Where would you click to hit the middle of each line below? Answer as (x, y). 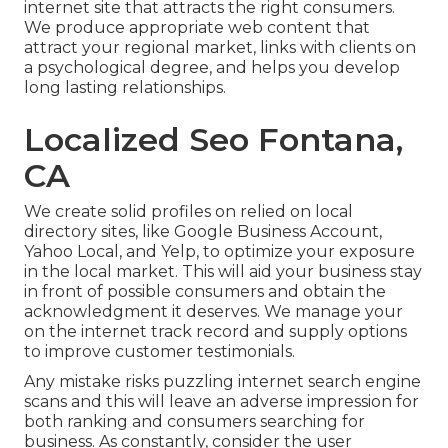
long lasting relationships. (125, 87)
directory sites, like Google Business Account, (203, 231)
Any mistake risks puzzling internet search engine (222, 381)
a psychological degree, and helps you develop (212, 67)
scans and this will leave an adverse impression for (221, 401)
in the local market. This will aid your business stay (223, 271)
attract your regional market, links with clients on (220, 47)
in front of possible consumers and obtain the (205, 291)
